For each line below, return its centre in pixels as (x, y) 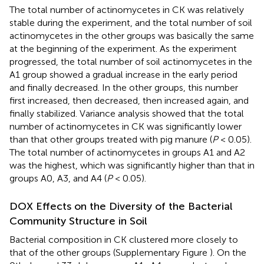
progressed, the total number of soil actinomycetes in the (131, 62)
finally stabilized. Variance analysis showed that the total (127, 114)
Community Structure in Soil (78, 221)
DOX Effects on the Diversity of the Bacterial (121, 207)
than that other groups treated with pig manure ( (111, 140)
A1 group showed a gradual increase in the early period (123, 75)
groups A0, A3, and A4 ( (58, 179)
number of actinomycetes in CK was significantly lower (126, 127)
